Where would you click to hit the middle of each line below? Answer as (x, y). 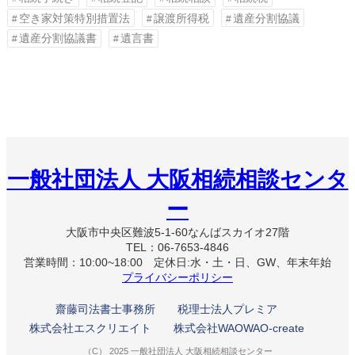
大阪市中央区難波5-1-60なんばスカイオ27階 (177, 232)
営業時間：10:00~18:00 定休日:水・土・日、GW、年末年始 (177, 262)
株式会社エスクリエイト (90, 328)
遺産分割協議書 (58, 38)
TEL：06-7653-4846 (177, 247)
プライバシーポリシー (177, 277)
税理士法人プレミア (227, 309)
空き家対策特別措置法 (75, 18)
